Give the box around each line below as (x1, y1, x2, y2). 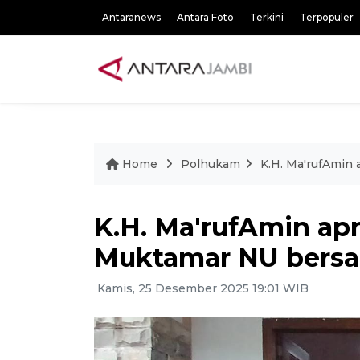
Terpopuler (300, 11, 354, 23)
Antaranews (102, 11, 161, 23)
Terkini (250, 11, 284, 23)
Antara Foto (177, 11, 234, 23)
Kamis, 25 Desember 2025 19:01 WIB (94, 281, 309, 296)
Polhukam (181, 157, 240, 171)
